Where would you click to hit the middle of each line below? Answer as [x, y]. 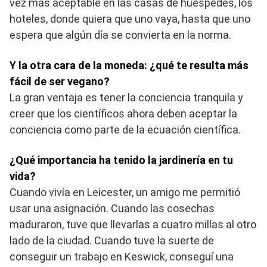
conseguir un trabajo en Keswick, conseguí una [122, 257]
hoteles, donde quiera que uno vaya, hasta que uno [130, 19]
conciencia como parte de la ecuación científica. [125, 130]
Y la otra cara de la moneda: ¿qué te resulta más [129, 66]
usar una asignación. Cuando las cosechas [112, 209]
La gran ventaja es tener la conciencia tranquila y [126, 98]
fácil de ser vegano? [60, 82]
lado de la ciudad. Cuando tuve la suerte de [112, 241]
